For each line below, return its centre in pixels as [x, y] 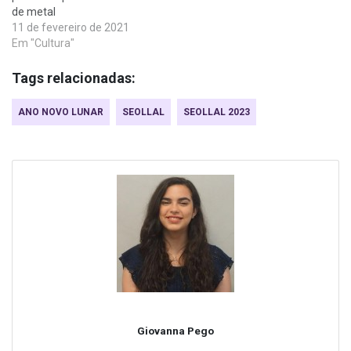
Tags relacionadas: [74, 78]
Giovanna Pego [175, 330]
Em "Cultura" [43, 43]
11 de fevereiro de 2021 [71, 27]
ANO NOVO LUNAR [61, 112]
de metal [34, 11]
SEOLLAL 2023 [217, 112]
